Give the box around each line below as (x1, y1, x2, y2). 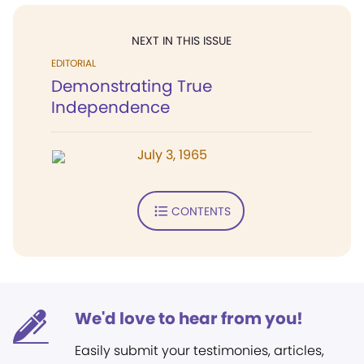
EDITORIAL (51, 56, 96, 70)
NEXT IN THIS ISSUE (132, 32, 232, 49)
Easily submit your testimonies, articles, (75, 341, 324, 360)
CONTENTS (171, 202, 231, 219)
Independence (51, 96, 170, 119)
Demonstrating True (51, 75, 212, 97)
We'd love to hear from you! (75, 307, 303, 330)
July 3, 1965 (137, 145, 207, 164)
